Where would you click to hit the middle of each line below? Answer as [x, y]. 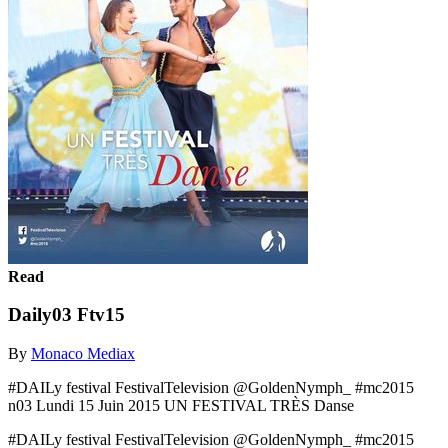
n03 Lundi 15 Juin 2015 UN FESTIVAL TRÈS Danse [181, 405]
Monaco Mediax [83, 353]
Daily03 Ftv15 [66, 315]
